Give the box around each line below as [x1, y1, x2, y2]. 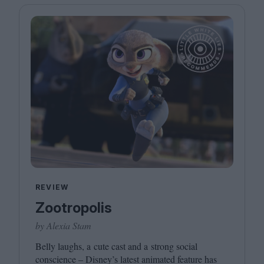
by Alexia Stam [35, 219, 91, 232]
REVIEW [35, 183, 69, 192]
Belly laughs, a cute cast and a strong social [35, 240, 197, 252]
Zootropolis [35, 199, 112, 216]
